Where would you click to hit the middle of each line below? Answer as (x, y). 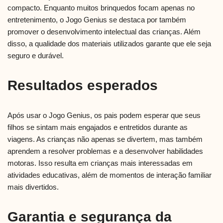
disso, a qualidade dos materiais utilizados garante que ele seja (109, 44)
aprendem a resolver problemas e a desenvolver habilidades (105, 151)
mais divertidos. (33, 187)
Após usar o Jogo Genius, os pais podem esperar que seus (104, 115)
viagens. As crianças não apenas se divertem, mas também (105, 139)
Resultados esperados (83, 86)
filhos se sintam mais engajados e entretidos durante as (98, 127)
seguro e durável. (36, 56)
